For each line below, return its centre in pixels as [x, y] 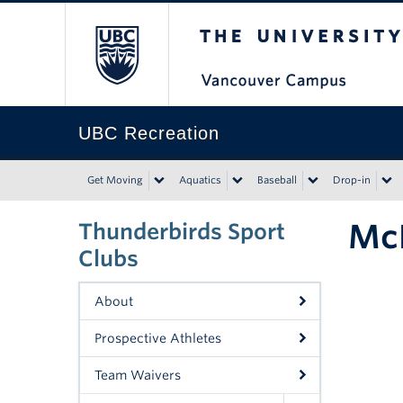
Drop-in [352, 180]
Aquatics [200, 180]
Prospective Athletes [158, 338]
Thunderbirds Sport [182, 232]
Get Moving [115, 180]
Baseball [277, 180]
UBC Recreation [149, 133]
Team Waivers [138, 375]
